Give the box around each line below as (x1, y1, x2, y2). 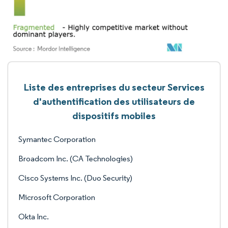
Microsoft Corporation (18, 192, 95, 202)
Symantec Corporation (18, 134, 96, 144)
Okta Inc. (18, 212, 49, 221)
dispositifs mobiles (72, 109, 156, 122)
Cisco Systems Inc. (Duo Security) (18, 173, 132, 183)
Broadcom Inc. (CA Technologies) (18, 154, 133, 163)
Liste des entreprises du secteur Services (23, 81, 205, 93)
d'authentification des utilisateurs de (33, 95, 195, 107)
